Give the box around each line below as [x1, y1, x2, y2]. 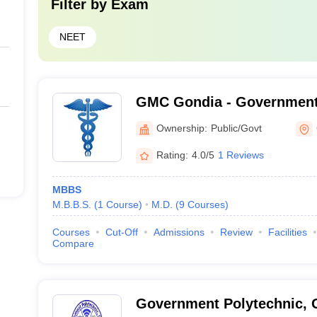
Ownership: [156, 122, 207, 134]
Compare [52, 238, 94, 249]
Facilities [267, 226, 307, 238]
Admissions [153, 226, 204, 238]
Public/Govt [210, 122, 262, 134]
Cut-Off [105, 226, 138, 238]
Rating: [156, 149, 188, 161]
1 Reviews [217, 149, 264, 161]
